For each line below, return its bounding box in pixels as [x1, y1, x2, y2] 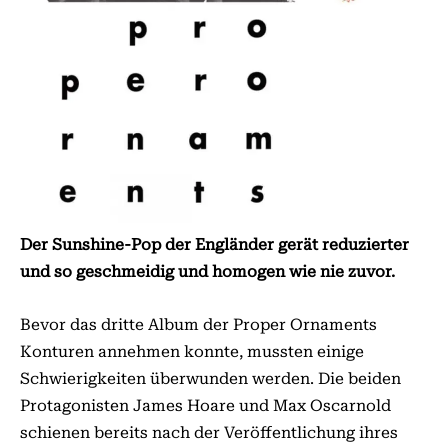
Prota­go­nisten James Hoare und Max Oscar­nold [20, 396, 391, 415]
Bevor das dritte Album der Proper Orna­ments [20, 315, 377, 334]
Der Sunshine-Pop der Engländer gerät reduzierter [20, 235, 409, 254]
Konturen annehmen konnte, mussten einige [20, 342, 364, 361]
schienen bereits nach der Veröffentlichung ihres [20, 423, 398, 442]
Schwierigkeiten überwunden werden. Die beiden [20, 369, 401, 388]
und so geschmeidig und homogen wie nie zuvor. [20, 262, 395, 281]
